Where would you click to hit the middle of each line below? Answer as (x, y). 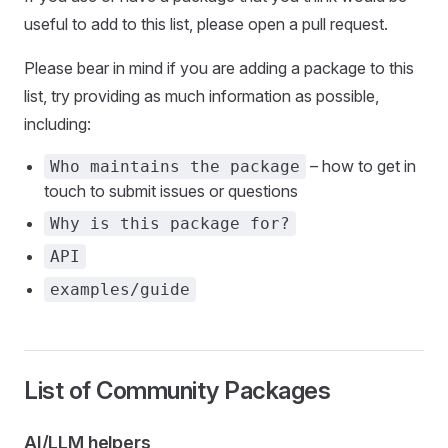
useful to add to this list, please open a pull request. (206, 24)
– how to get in (361, 166)
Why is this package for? (170, 223)
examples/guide (120, 289)
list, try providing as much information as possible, (201, 96)
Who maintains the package (175, 166)
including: (57, 124)
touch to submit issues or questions (171, 191)
